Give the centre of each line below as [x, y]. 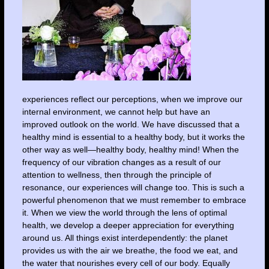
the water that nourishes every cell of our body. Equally [126, 263]
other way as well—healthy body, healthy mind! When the [130, 149]
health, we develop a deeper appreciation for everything [128, 225]
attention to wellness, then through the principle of [116, 174]
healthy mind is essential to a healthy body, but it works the [133, 137]
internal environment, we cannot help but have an [116, 111]
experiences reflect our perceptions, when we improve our [132, 99]
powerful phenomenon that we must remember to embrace [134, 200]
